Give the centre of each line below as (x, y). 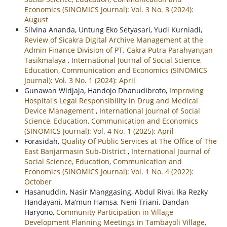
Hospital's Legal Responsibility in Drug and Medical (111, 101)
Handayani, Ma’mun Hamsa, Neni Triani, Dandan (106, 202)
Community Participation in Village (115, 212)
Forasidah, (43, 141)
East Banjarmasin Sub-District (76, 152)
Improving (186, 91)
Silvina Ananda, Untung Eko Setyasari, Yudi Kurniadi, (113, 30)
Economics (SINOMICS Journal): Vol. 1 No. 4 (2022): (109, 172)
